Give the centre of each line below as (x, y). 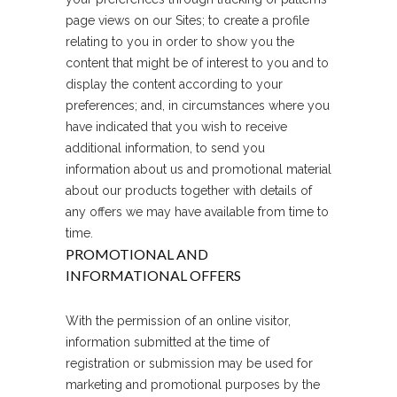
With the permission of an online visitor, (178, 321)
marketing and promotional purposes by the (193, 385)
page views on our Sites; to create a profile (187, 20)
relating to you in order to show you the (180, 42)
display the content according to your (174, 84)
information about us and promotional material (198, 169)
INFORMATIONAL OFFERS (153, 275)
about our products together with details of (189, 191)
